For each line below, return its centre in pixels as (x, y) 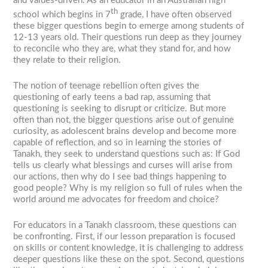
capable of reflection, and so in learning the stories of (118, 143)
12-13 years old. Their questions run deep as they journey (128, 38)
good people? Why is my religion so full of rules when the (128, 188)
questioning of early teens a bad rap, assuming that (112, 98)
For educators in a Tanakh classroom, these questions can (125, 226)
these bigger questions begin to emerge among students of (129, 26)
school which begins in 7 (62, 15)
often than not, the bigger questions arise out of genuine (124, 120)
